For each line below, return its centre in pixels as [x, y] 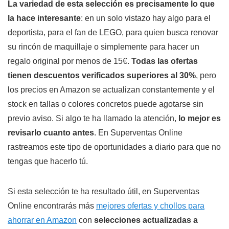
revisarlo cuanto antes [51, 133]
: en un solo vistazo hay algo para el [146, 18]
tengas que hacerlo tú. [48, 162]
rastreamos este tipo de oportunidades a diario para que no [114, 147]
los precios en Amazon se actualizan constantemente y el [111, 90]
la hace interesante [44, 18]
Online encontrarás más [52, 206]
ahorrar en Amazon [42, 220]
